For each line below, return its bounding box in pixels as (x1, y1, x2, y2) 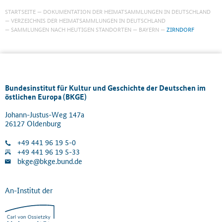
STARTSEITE (5, 6, 36, 16)
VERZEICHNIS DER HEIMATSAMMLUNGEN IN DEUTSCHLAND (11, 15, 166, 25)
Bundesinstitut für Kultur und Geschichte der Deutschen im (5, 82, 206, 93)
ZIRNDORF (165, 24, 194, 34)
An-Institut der (5, 184, 53, 195)
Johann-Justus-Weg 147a (5, 109, 84, 119)
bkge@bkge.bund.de (17, 155, 82, 166)
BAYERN (139, 24, 159, 34)
